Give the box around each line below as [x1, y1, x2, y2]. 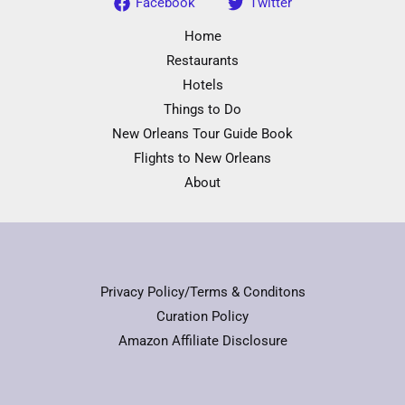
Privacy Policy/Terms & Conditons [99, 283, 306, 300]
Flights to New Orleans [134, 149, 271, 166]
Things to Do [164, 100, 241, 118]
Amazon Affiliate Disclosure [118, 332, 287, 349]
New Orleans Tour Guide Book [112, 125, 293, 142]
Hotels [182, 76, 223, 93]
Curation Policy [156, 307, 249, 325]
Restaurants [166, 52, 239, 69]
